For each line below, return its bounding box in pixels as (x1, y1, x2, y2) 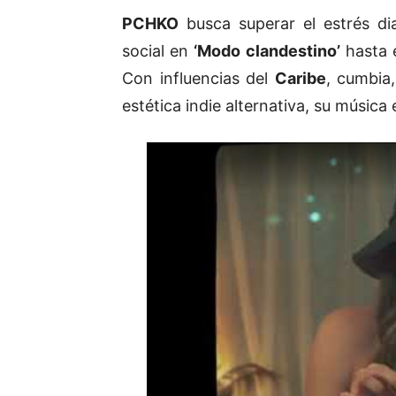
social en (122, 42, 194, 61)
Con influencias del (122, 69, 275, 88)
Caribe (274, 69, 326, 88)
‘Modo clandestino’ (194, 42, 340, 61)
